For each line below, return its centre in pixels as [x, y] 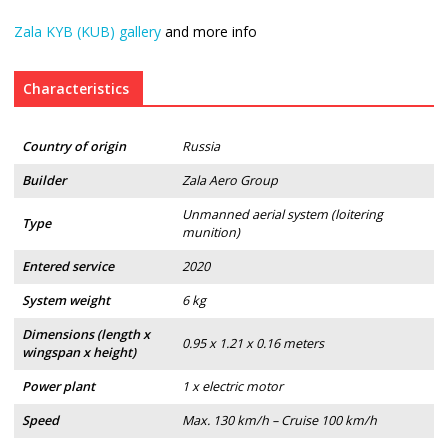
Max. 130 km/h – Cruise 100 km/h [279, 421]
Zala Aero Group [229, 181]
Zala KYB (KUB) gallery [87, 32]
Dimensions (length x [85, 335]
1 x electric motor [232, 387]
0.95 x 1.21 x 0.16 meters [252, 344]
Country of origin [73, 147]
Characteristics [75, 89]
